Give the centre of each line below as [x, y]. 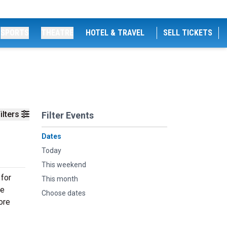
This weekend [64, 165]
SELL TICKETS [188, 33]
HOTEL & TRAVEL [115, 33]
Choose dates [64, 193]
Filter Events [68, 115]
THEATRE [57, 33]
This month [60, 179]
